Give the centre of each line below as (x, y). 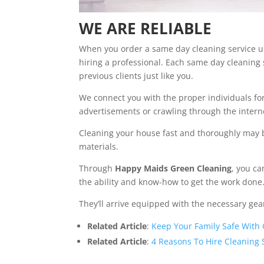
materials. (99, 146)
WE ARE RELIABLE (146, 28)
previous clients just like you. (136, 75)
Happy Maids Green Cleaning (174, 168)
